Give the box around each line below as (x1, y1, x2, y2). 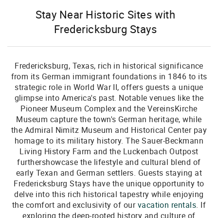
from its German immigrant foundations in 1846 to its (11, 71, 207, 82)
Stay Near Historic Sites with (35, 7, 176, 21)
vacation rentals (137, 200, 197, 210)
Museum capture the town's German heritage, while (16, 114, 202, 125)
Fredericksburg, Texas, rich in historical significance (15, 60, 203, 71)
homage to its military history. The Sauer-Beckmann (14, 135, 203, 146)
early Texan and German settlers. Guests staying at (16, 167, 202, 178)
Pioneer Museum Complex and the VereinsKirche (20, 103, 198, 114)
